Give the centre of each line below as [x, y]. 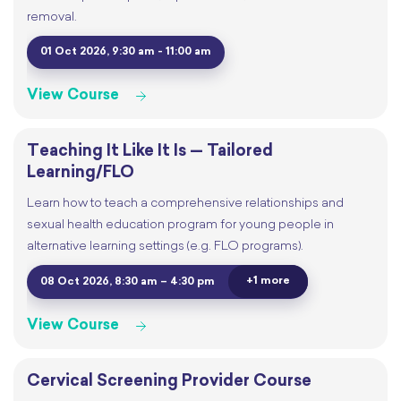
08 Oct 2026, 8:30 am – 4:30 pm [128, 282]
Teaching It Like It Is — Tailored [150, 152]
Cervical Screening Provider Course [169, 381]
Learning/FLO [81, 174]
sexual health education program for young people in [180, 226]
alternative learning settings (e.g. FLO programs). [165, 247]
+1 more [268, 282]
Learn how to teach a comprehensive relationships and [185, 204]
